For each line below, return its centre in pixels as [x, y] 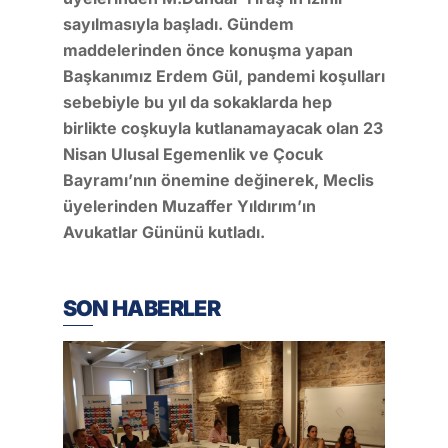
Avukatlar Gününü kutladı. [163, 231]
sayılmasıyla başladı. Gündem [178, 23]
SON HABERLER [141, 307]
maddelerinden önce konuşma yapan [207, 49]
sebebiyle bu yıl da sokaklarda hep [197, 101]
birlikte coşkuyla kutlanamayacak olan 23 [222, 127]
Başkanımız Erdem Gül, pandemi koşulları [223, 75]
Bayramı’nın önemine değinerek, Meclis [218, 179]
